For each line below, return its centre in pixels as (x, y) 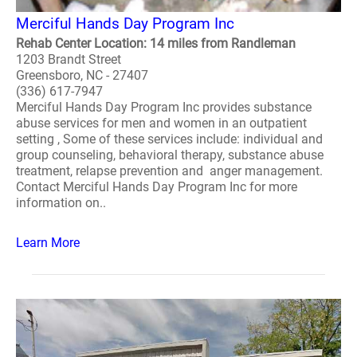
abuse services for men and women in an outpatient (161, 123)
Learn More (48, 243)
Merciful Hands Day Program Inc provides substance (164, 107)
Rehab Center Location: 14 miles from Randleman (156, 43)
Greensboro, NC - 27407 (82, 75)
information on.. (61, 203)
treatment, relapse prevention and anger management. (169, 171)
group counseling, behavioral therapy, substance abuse (170, 155)
